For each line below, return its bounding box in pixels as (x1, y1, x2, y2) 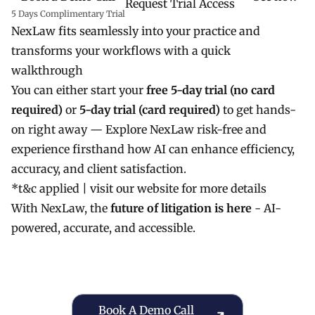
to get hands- (220, 102, 296, 117)
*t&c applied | (11, 181, 90, 195)
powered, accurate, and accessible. (11, 220, 195, 235)
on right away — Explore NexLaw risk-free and (11, 122, 266, 136)
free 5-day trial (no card (146, 82, 275, 97)
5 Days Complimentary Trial (11, 8, 125, 19)
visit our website (90, 181, 179, 195)
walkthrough (11, 63, 83, 77)
